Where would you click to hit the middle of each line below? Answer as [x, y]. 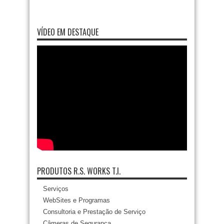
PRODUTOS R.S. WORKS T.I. [79, 171]
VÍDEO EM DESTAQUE [68, 32]
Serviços [56, 189]
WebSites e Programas [76, 200]
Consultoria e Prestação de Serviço [94, 212]
